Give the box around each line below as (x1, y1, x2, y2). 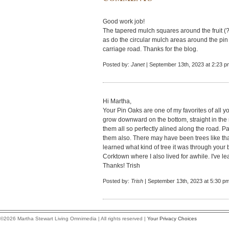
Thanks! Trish (103, 162, 140, 169)
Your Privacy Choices (147, 216, 197, 221)
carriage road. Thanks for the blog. (103, 45, 198, 53)
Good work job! (103, 18, 145, 25)
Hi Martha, (103, 98, 131, 105)
